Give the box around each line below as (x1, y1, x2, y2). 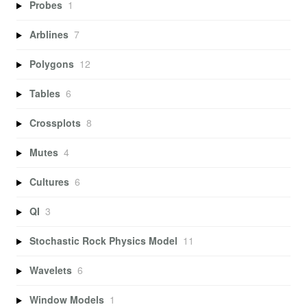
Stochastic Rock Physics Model (29, 234, 177, 248)
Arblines (29, 27, 69, 42)
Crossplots (29, 116, 81, 130)
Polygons (29, 57, 74, 71)
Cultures (29, 175, 69, 189)
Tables (29, 86, 60, 101)
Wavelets (29, 263, 72, 278)
